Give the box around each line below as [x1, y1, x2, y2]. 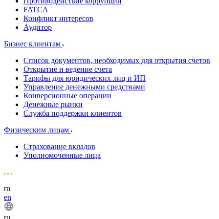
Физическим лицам [4, 126, 71, 134]
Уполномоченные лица [23, 151, 101, 159]
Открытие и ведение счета [23, 65, 112, 73]
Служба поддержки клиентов [23, 109, 122, 117]
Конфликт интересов [23, 14, 93, 22]
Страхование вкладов [23, 142, 95, 151]
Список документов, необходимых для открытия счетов [23, 56, 210, 65]
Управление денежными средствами [23, 83, 145, 91]
